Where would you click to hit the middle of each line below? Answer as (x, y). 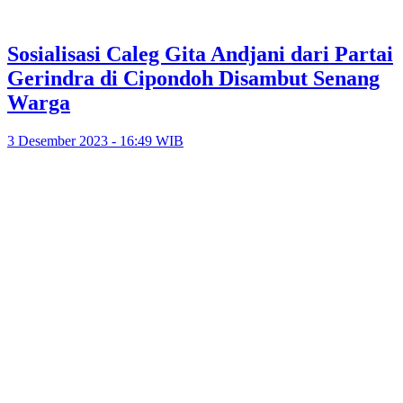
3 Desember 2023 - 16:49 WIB (95, 141)
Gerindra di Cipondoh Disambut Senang (193, 79)
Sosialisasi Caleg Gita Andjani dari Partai (200, 54)
